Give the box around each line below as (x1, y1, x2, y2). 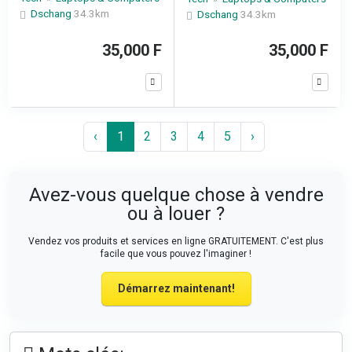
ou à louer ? (127, 203, 225, 225)
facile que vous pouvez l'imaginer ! (101, 248, 251, 259)
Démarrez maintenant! (117, 282, 235, 295)
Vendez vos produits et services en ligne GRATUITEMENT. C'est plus (28, 236, 324, 247)
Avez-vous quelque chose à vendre (28, 184, 324, 206)
